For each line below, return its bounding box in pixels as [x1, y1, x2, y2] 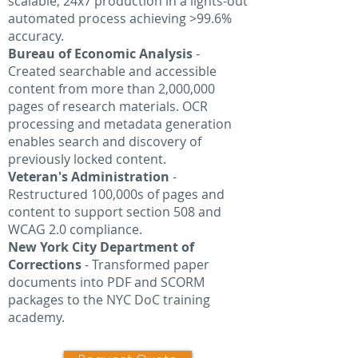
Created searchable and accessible [8, 62, 217, 80]
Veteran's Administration [8, 168, 169, 185]
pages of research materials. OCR [8, 97, 208, 115]
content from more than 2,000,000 [8, 80, 215, 97]
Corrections [8, 256, 82, 273]
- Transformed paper [82, 256, 209, 273]
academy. [8, 308, 65, 326]
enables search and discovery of [8, 133, 201, 150]
